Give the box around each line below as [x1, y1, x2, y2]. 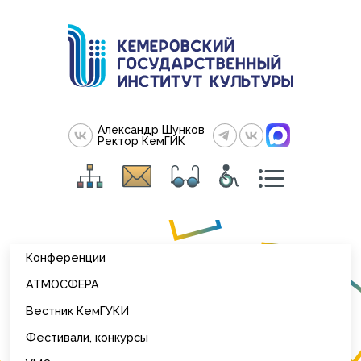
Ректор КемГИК [98, 134, 185, 147]
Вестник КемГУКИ [26, 303, 129, 317]
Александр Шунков [98, 122, 205, 136]
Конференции [26, 250, 106, 264]
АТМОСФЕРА [26, 276, 99, 291]
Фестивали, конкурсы [26, 330, 148, 344]
